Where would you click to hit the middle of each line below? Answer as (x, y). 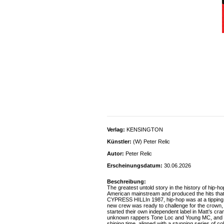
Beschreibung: (126, 181)
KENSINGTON (144, 129)
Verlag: (116, 129)
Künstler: (119, 141)
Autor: (115, 153)
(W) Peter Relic (151, 141)
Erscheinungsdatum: (135, 165)
